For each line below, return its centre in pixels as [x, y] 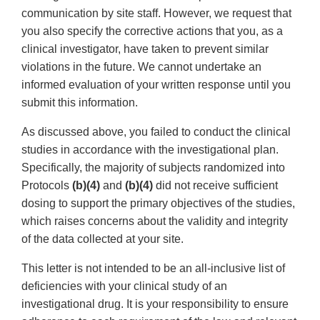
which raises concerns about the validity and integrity [155, 221]
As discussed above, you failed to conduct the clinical [156, 132]
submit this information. [80, 103]
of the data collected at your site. [102, 239]
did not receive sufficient [215, 186]
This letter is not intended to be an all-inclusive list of [153, 269]
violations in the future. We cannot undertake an [141, 67]
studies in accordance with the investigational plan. [150, 150]
